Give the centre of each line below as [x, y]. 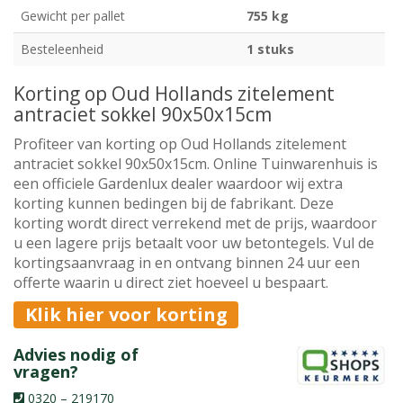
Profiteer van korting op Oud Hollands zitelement [180, 143]
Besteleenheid [62, 49]
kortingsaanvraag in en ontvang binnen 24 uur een [187, 262]
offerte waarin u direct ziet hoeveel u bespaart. [171, 282]
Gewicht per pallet [73, 15]
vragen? [46, 371]
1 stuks [270, 49]
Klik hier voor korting [126, 314]
